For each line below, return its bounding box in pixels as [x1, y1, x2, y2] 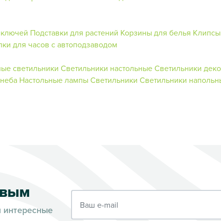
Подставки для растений [30, 27, 118, 38]
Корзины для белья [120, 27, 191, 38]
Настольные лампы [19, 74, 90, 85]
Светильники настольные [61, 62, 152, 74]
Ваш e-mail [71, 190, 109, 201]
